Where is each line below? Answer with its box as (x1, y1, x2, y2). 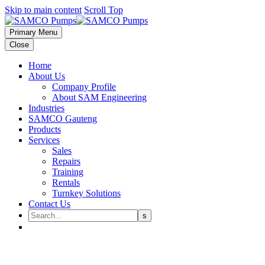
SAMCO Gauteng (28, 114, 97, 124)
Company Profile (52, 82, 116, 92)
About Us (28, 71, 65, 81)
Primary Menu (9, 28, 57, 37)
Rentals (52, 177, 80, 188)
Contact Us (28, 199, 70, 209)
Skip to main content (5, 5, 82, 15)
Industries (28, 103, 64, 113)
